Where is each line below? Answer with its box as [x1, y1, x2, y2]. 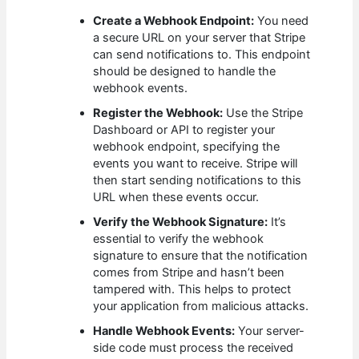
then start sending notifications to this [93, 172, 302, 188]
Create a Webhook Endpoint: [93, 13, 255, 28]
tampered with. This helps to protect [93, 281, 292, 296]
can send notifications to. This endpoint [93, 46, 311, 62]
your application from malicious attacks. [93, 298, 309, 313]
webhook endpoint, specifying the [93, 139, 280, 154]
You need [254, 13, 309, 28]
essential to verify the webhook [93, 231, 264, 246]
